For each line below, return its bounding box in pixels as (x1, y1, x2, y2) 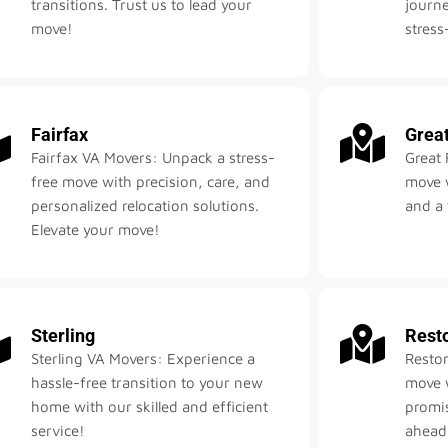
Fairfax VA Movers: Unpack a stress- (31, 149, 276, 167)
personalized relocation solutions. (31, 197, 260, 215)
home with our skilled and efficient (31, 398, 269, 416)
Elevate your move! (31, 221, 161, 239)
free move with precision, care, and (31, 173, 271, 191)
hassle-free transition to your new (31, 374, 264, 392)
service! (31, 422, 86, 440)
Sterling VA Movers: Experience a (31, 350, 256, 368)
